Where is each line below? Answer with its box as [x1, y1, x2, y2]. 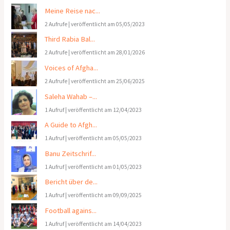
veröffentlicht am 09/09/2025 [68, 191, 142, 199]
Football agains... [45, 206, 97, 216]
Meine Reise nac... [45, 6, 101, 15]
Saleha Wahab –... [45, 91, 98, 101]
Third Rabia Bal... [45, 34, 95, 44]
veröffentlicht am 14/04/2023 [68, 220, 142, 228]
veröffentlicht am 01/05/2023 [68, 163, 142, 170]
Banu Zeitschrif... [45, 148, 97, 158]
